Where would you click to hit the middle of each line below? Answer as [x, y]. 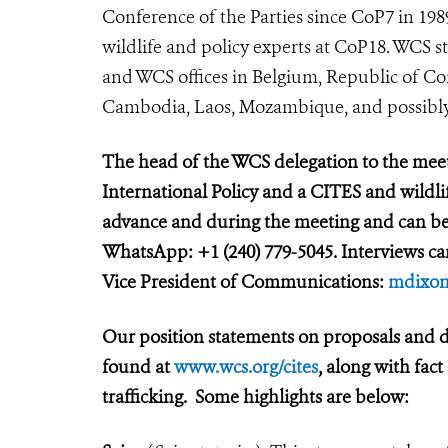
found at [138, 366]
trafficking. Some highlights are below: [255, 396]
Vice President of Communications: [245, 281]
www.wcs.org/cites [246, 366]
